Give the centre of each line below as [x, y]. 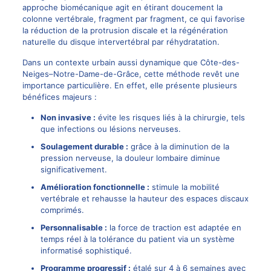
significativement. [73, 169]
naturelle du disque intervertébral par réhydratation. [121, 41]
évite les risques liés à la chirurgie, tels [170, 117]
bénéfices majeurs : [59, 96]
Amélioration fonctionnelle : [95, 187]
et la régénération [193, 30]
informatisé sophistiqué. [86, 250]
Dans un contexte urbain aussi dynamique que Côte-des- [131, 62]
